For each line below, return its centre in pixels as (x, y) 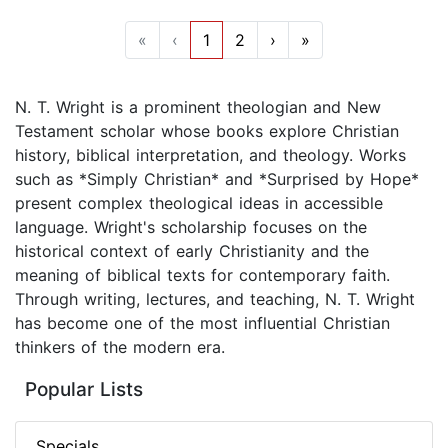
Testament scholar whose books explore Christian (207, 131)
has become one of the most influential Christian (202, 323)
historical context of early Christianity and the (192, 251)
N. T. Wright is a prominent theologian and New (198, 107)
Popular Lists (84, 390)
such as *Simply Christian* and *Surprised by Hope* (217, 179)
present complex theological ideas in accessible (199, 203)
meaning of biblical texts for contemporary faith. (202, 275)
